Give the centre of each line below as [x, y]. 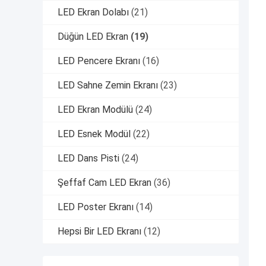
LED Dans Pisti [88, 159]
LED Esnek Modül [94, 134]
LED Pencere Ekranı [99, 61]
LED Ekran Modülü [95, 110]
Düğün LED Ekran [93, 37]
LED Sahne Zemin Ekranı [108, 85]
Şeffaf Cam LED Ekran [104, 183]
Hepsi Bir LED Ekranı [99, 232]
